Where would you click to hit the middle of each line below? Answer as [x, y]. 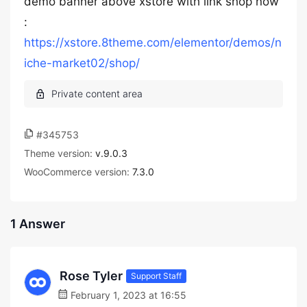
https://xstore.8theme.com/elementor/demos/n [153, 42]
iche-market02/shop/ [82, 63]
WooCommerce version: [78, 172]
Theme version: [60, 153]
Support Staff [156, 275]
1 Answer [38, 224]
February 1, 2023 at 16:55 [127, 295]
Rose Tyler [91, 276]
